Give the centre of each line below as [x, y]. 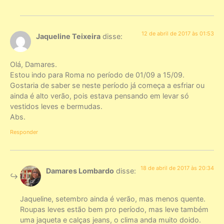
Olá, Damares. [33, 64]
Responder [24, 132]
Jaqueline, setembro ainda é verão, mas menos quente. [113, 199]
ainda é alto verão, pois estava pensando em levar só [99, 96]
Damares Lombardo [80, 170]
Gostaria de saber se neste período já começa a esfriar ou [107, 85]
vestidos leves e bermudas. [56, 106]
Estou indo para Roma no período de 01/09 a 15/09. [97, 75]
